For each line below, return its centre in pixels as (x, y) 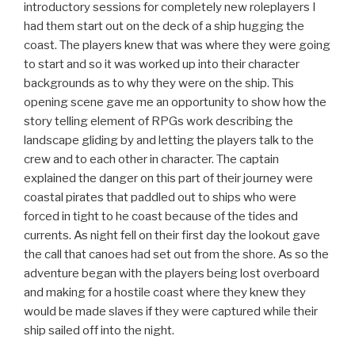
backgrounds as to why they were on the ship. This (159, 84)
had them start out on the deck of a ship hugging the (164, 27)
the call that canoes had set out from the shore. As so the (176, 255)
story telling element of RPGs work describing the (158, 122)
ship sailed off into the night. (99, 331)
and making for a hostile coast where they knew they (165, 293)
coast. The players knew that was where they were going (177, 46)
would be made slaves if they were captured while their (171, 312)
